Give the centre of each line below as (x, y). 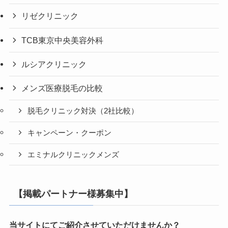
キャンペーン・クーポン (70, 133)
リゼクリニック (50, 16)
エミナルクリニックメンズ (74, 154)
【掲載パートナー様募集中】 (73, 194)
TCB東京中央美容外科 (63, 40)
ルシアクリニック (54, 64)
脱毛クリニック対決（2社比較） (83, 111)
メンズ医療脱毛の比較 (62, 88)
